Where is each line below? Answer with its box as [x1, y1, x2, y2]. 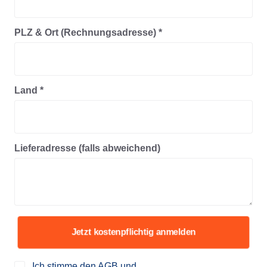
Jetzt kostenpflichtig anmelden [70, 226, 197, 237]
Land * [14, 85, 44, 96]
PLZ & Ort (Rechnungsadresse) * [14, 27, 162, 38]
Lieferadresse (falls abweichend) [14, 143, 160, 154]
